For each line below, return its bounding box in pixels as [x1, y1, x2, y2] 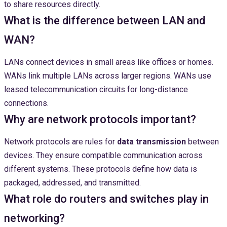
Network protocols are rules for [4, 137, 117, 147]
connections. [4, 98, 49, 108]
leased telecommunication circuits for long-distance [4, 85, 188, 95]
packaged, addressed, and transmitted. [4, 178, 141, 188]
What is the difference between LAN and [4, 14, 205, 27]
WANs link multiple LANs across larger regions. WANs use [4, 71, 211, 81]
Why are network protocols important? [4, 113, 196, 126]
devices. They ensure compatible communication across [4, 150, 203, 161]
